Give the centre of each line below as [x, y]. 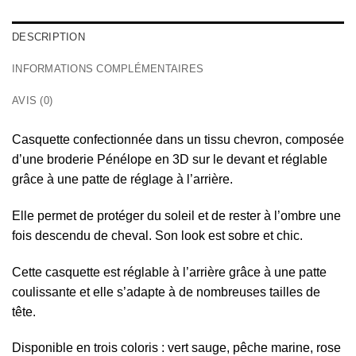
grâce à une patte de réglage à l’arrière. [122, 180]
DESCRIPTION [48, 37]
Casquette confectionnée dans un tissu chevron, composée [178, 140]
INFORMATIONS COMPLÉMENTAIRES [108, 69]
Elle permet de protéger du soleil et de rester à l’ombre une [176, 215]
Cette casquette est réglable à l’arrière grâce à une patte [169, 272]
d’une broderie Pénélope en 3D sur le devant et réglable [170, 160]
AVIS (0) [33, 101]
